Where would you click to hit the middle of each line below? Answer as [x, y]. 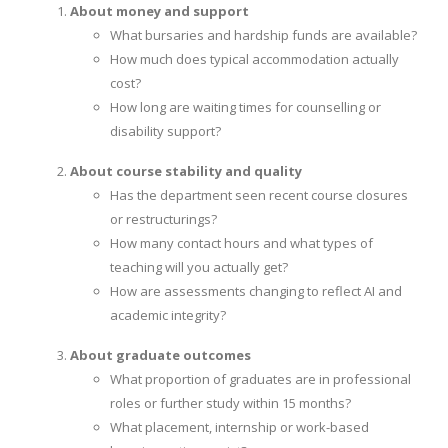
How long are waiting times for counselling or [245, 106]
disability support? [165, 130]
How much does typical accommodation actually [254, 58]
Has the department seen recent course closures [259, 194]
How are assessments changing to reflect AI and [256, 290]
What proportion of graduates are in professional [260, 378]
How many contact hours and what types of [241, 242]
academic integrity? [168, 314]
